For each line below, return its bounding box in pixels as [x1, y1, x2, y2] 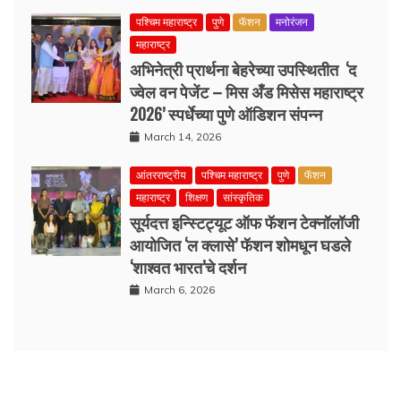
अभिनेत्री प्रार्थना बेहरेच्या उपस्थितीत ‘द [130, 56, 356, 81]
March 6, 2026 [144, 282, 215, 296]
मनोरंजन [276, 14, 308, 29]
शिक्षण [185, 190, 208, 204]
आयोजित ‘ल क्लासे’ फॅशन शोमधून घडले [130, 232, 351, 256]
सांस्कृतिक [223, 190, 263, 204]
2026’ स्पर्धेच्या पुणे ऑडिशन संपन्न [130, 101, 322, 125]
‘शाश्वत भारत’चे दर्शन [130, 254, 246, 278]
